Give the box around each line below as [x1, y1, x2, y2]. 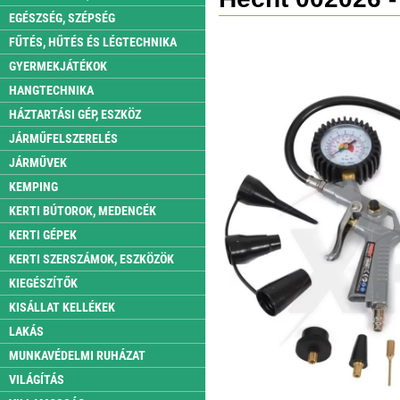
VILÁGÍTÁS [9, 372, 64, 387]
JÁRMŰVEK [9, 155, 67, 170]
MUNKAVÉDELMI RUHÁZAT [9, 348, 146, 362]
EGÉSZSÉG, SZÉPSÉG [9, 11, 115, 25]
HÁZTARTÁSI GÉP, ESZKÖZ [9, 107, 141, 121]
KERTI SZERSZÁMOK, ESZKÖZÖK [9, 252, 174, 266]
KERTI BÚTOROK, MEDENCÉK [9, 204, 156, 218]
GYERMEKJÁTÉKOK [9, 59, 107, 73]
